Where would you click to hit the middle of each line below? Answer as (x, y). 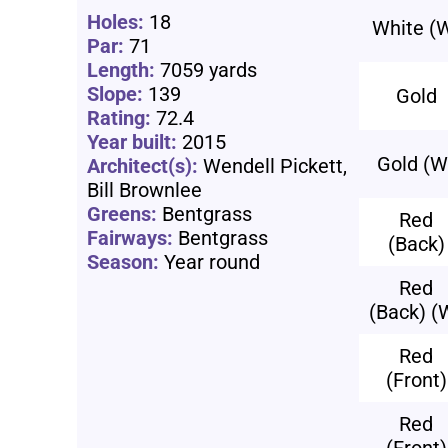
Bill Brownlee (145, 189)
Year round (210, 261)
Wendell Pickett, (273, 165)
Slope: (115, 93)
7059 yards (206, 69)
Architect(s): (143, 165)
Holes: (116, 21)
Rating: (119, 117)
